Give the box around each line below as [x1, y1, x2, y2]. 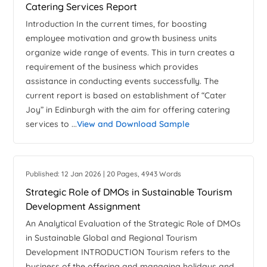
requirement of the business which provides [26, 61, 199, 73]
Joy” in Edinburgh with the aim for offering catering [26, 104, 231, 116]
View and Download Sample [77, 119, 190, 130]
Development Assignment [26, 200, 141, 213]
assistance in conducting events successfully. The [26, 76, 219, 87]
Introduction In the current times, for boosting [26, 18, 207, 30]
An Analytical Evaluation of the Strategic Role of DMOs [26, 218, 241, 229]
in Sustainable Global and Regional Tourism [26, 232, 198, 244]
